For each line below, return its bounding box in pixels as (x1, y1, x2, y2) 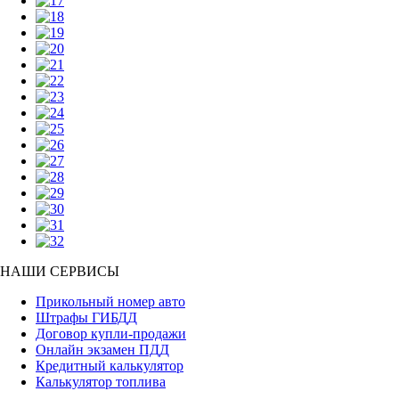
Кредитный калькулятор (36, 358, 183, 373)
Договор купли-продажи (36, 326, 186, 341)
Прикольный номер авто (36, 294, 185, 309)
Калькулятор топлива (36, 374, 166, 389)
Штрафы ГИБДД (36, 310, 137, 325)
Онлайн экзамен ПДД (36, 342, 169, 357)
